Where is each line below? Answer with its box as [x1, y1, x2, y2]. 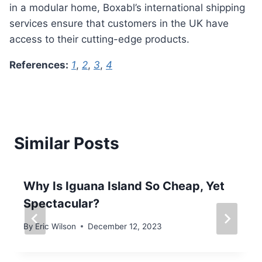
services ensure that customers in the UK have [9, 18, 229, 30]
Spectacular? [23, 196, 99, 211]
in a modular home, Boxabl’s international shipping [9, 2, 245, 14]
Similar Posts [14, 133, 119, 154]
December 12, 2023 [88, 221, 163, 231]
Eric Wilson [35, 221, 77, 231]
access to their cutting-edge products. [9, 33, 189, 46]
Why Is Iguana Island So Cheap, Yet [23, 179, 225, 194]
